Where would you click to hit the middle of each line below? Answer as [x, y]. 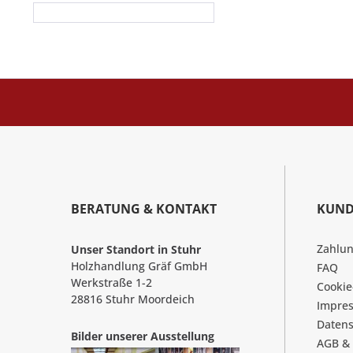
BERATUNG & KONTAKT [144, 209]
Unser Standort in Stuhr [136, 250]
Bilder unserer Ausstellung [143, 336]
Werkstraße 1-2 [111, 283]
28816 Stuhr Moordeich [133, 299]
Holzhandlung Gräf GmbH [139, 266]
